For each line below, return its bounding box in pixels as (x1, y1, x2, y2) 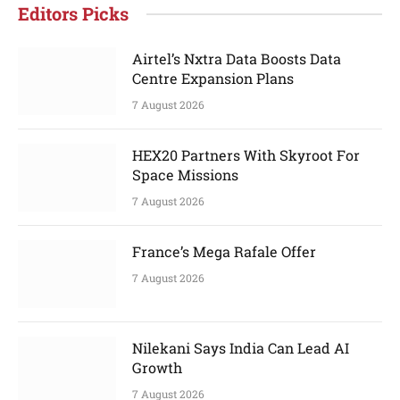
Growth (132, 358, 182, 378)
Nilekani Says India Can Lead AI (132, 338, 349, 358)
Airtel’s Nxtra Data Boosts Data (132, 49, 341, 69)
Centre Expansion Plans (132, 69, 294, 88)
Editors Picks (18, 2, 129, 26)
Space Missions (132, 165, 238, 185)
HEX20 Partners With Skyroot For (132, 146, 360, 165)
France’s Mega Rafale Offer (132, 242, 316, 262)
